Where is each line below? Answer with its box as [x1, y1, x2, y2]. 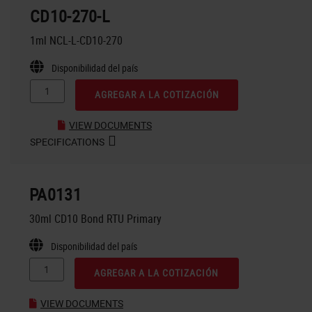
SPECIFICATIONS [30, 134, 104, 148]
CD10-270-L [30, 4, 109, 27]
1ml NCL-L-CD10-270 [30, 32, 123, 48]
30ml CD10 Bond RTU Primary [29, 210, 162, 226]
